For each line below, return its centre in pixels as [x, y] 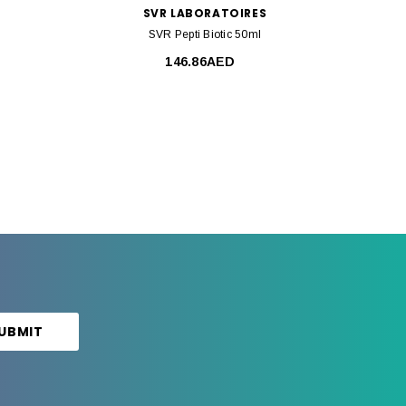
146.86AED [200, 62]
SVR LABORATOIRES [205, 14]
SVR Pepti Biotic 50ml [205, 35]
